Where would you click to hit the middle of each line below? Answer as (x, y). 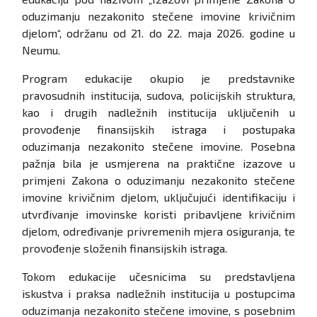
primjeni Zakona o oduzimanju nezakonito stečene (158, 180)
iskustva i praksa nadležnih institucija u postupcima (158, 294)
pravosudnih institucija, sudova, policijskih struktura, (158, 96)
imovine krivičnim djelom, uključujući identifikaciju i (158, 197)
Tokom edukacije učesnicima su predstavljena (158, 277)
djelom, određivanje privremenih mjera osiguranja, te (158, 231)
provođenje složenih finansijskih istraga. (125, 248)
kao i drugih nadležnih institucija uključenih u (158, 113)
